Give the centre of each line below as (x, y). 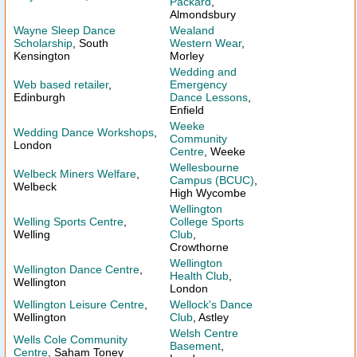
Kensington (42, 56)
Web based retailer (61, 84)
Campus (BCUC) (212, 180)
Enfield (187, 110)
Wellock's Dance (211, 304)
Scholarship (43, 43)
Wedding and (203, 72)
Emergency (198, 84)
